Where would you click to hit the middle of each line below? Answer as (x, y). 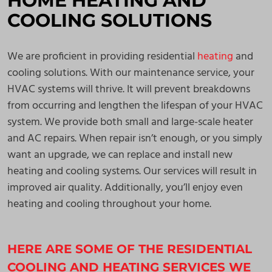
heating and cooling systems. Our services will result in (132, 172)
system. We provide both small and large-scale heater (130, 122)
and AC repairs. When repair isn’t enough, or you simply (135, 139)
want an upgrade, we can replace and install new (120, 155)
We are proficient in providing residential (102, 57)
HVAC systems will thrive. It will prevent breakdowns (129, 90)
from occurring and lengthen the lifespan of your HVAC (135, 106)
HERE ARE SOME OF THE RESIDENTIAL (130, 249)
